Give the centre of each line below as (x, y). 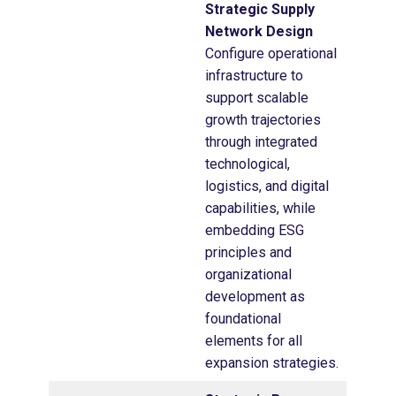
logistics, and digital (267, 186)
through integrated (261, 141)
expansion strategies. (272, 362)
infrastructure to (254, 75)
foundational (243, 318)
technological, (247, 164)
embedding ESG (255, 230)
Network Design (261, 31)
